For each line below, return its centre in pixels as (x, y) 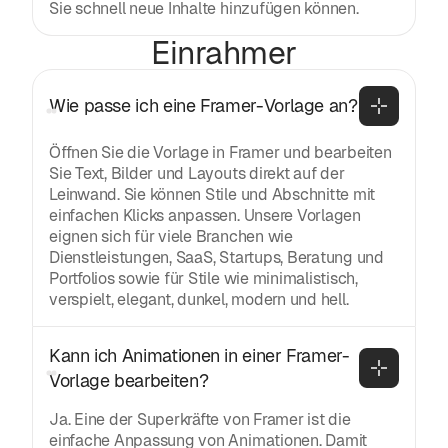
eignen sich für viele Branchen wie (171, 236)
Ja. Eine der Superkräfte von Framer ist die (200, 419)
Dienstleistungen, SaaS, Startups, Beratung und (216, 257)
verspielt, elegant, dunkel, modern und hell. (199, 299)
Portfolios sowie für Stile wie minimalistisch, (203, 278)
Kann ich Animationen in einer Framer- (199, 355)
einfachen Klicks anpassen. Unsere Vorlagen (205, 215)
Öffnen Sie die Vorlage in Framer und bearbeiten (220, 152)
